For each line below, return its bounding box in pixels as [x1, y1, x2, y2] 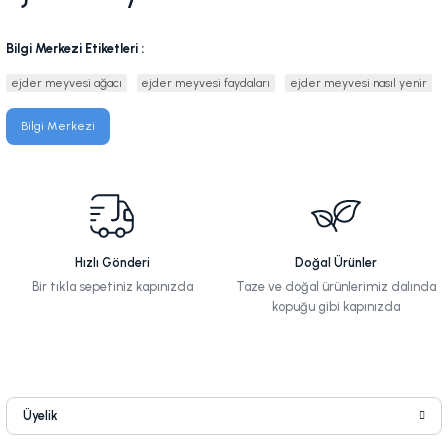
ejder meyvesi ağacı [10, 76, 122, 91]
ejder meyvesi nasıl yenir [289, 76, 427, 91]
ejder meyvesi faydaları [141, 76, 271, 91]
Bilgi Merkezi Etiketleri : [6, 41, 144, 57]
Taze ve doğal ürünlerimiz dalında [236, 279, 436, 295]
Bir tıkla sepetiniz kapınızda [31, 279, 193, 295]
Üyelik [23, 408, 58, 424]
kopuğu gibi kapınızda [272, 299, 400, 315]
